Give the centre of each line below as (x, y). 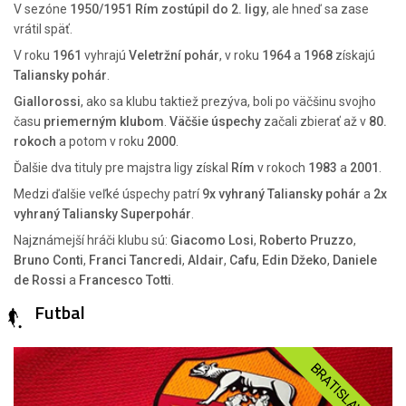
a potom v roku (101, 141)
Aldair (206, 260)
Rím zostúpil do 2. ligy (201, 9)
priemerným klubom (104, 121)
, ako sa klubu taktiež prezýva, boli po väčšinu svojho (228, 101)
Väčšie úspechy (215, 121)
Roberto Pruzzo (306, 240)
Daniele (355, 260)
